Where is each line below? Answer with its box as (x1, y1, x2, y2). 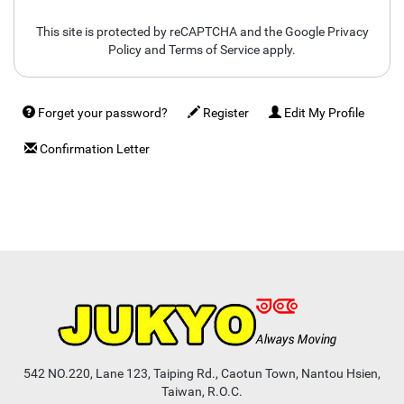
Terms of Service (169, 42, 260, 57)
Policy (108, 42, 142, 57)
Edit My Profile (281, 106, 364, 121)
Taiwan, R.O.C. (161, 383, 243, 399)
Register (200, 106, 249, 121)
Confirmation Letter (37, 142, 150, 157)
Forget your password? (35, 106, 168, 121)
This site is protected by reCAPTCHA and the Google (35, 24, 327, 39)
